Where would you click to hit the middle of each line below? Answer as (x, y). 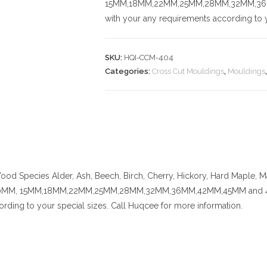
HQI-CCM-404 (149, 58)
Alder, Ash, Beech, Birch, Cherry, (113, 176)
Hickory (192, 176)
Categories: (128, 71)
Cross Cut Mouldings (188, 71)
